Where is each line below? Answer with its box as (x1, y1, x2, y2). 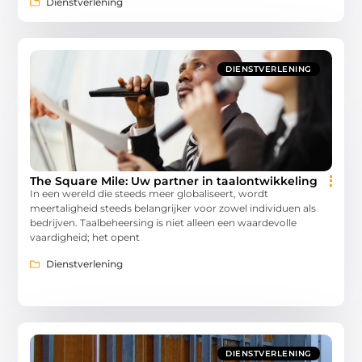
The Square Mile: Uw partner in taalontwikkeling (30, 174, 318, 189)
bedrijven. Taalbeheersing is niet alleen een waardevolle (30, 217, 297, 229)
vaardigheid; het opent (30, 231, 141, 244)
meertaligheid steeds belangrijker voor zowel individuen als (30, 202, 317, 215)
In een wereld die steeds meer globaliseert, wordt (30, 187, 269, 200)
